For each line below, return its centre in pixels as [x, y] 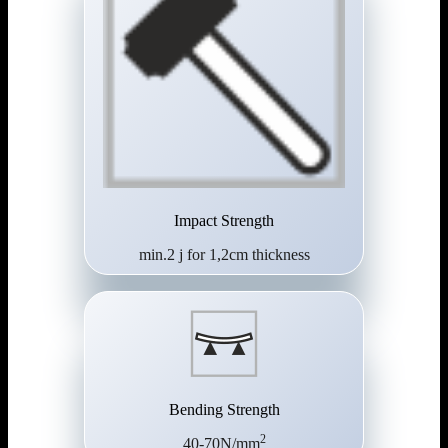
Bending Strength [224, 410]
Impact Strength [224, 221]
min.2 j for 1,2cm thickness [224, 255]
